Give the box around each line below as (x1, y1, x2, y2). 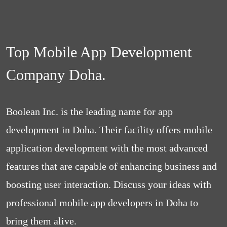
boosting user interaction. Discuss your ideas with (6, 179, 211, 190)
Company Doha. (6, 66, 106, 83)
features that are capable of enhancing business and (6, 161, 217, 172)
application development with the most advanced (6, 142, 208, 154)
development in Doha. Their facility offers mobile (6, 124, 212, 135)
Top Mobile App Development (6, 44, 192, 60)
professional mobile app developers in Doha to (6, 197, 198, 208)
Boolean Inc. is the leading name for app (6, 106, 173, 117)
